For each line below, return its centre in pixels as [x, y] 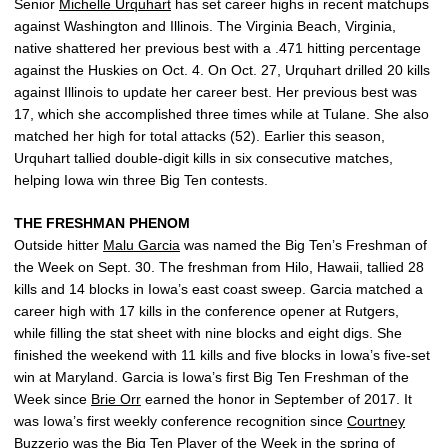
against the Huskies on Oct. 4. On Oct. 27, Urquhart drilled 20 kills [222, 69]
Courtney [376, 420]
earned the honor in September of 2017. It [276, 398]
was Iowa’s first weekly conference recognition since [180, 420]
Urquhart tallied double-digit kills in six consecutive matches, [203, 157]
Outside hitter [58, 244]
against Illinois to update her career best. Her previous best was [215, 91]
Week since [52, 398]
